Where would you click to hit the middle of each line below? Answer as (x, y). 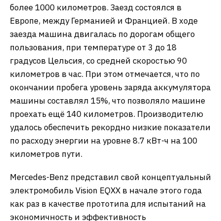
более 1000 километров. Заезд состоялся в (96, 7)
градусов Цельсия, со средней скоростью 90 (98, 61)
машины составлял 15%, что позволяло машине (108, 101)
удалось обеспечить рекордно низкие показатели (110, 127)
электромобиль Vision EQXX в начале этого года (106, 190)
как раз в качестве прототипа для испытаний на (108, 204)
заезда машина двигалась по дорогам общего (102, 34)
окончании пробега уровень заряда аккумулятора (110, 87)
